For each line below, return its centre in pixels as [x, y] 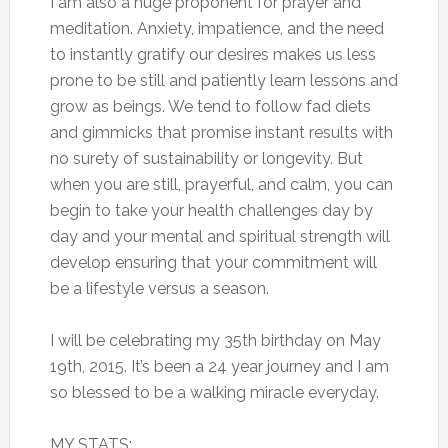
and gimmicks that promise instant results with [221, 133]
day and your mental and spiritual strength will [219, 237]
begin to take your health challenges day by [211, 211]
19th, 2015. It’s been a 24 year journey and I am [219, 367]
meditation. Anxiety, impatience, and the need [216, 29]
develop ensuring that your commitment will [213, 263]
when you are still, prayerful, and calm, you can [221, 185]
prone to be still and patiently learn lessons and [223, 81]
